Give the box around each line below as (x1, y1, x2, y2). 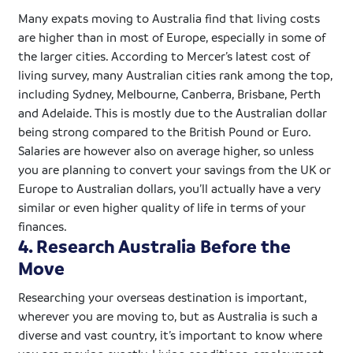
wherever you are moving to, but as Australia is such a (18, 307, 318, 324)
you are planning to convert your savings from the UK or (18, 161, 332, 177)
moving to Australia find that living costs (88, 9, 321, 26)
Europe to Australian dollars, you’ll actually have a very (18, 180, 321, 196)
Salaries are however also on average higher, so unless (18, 142, 314, 158)
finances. (18, 217, 68, 234)
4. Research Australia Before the (18, 234, 292, 258)
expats (51, 9, 89, 26)
